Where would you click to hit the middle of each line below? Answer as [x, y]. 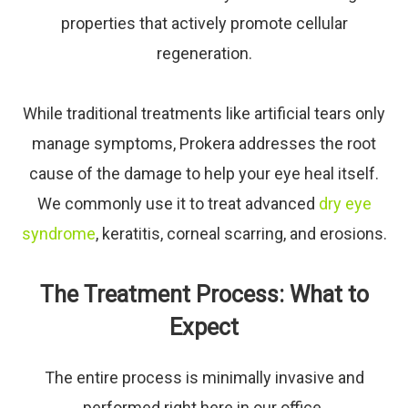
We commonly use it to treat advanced [176, 204]
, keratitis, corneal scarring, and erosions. [241, 234]
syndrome [58, 234]
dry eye [345, 204]
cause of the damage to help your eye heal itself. [204, 173]
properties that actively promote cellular [204, 23]
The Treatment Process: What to [204, 295]
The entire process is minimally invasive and [204, 377]
